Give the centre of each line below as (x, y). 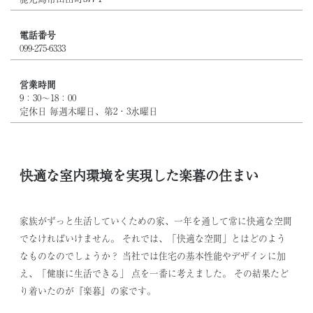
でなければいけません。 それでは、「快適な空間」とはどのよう (152, 238)
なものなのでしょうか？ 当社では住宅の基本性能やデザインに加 (152, 255)
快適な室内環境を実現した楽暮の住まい (139, 176)
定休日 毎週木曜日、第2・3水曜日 (88, 111)
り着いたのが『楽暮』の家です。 (87, 290)
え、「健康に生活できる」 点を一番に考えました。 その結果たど (154, 272)
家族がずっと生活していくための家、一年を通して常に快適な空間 (155, 220)
